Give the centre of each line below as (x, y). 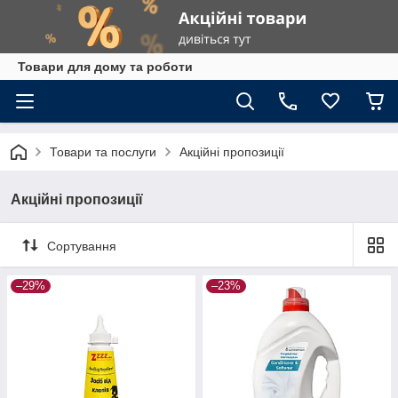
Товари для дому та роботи (105, 67)
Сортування (82, 246)
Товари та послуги (103, 152)
